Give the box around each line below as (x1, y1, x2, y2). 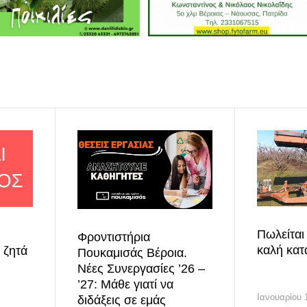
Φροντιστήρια (77, 230, 150, 244)
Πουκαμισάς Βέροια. (77, 246, 187, 260)
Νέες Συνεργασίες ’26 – (77, 262, 205, 275)
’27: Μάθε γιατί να (77, 278, 173, 291)
